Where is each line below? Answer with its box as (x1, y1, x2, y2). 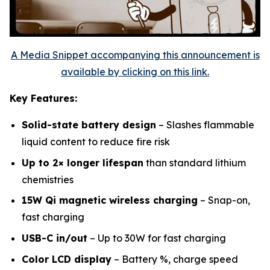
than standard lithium (143, 156, 246, 169)
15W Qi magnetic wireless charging (22, 194, 198, 207)
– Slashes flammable (156, 119, 254, 131)
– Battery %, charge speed (111, 253, 238, 265)
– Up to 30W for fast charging (87, 231, 226, 244)
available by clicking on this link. (61, 66, 209, 78)
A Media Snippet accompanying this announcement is (10, 49, 260, 61)
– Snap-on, (198, 194, 250, 207)
